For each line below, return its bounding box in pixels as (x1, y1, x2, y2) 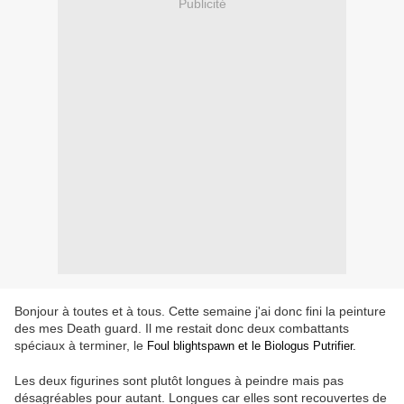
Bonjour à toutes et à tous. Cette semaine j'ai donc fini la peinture (14, 304, 386, 319)
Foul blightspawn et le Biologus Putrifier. (147, 339, 360, 353)
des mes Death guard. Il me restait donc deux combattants (14, 321, 349, 336)
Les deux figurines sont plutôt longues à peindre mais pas (14, 373, 344, 389)
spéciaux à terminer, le (14, 338, 147, 353)
